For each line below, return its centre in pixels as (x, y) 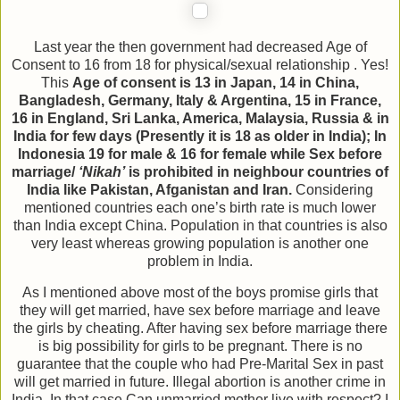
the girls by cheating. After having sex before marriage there (200, 329)
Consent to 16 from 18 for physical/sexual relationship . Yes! (200, 64)
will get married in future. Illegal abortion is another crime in (200, 382)
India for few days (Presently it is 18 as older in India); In (200, 136)
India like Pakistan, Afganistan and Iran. (159, 189)
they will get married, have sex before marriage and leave (200, 311)
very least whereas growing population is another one (200, 243)
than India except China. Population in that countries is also (200, 225)
